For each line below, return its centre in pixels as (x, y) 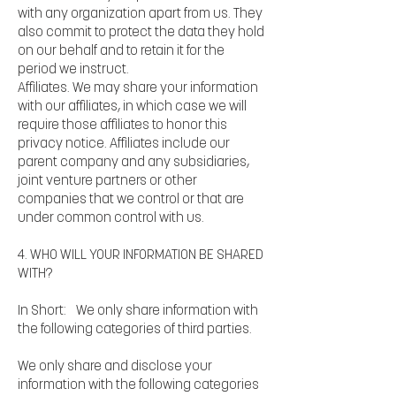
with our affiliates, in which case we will (132, 107)
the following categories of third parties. (135, 330)
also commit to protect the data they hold (141, 33)
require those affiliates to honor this (122, 126)
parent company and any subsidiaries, (133, 163)
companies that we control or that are (131, 200)
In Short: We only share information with (138, 311)
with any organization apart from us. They (140, 14)
